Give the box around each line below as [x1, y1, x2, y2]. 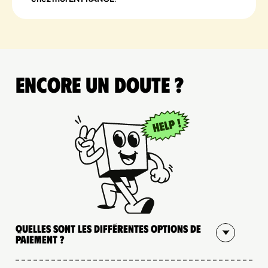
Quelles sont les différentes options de [16, 221, 201, 235]
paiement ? [16, 232, 65, 246]
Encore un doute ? [16, 71, 184, 98]
